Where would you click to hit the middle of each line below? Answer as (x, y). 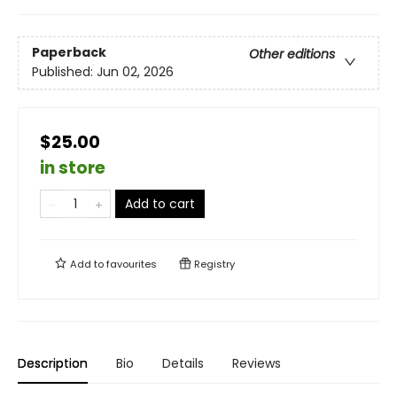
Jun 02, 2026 (135, 72)
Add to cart (160, 204)
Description (53, 364)
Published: (64, 72)
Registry (213, 265)
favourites (132, 265)
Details (183, 364)
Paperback (69, 53)
